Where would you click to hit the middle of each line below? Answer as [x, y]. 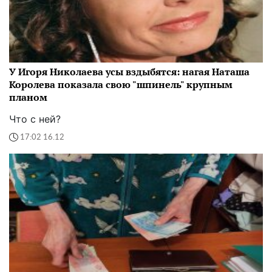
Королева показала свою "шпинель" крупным [121, 85]
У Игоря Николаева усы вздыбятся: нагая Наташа [129, 72]
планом [28, 97]
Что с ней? [35, 119]
